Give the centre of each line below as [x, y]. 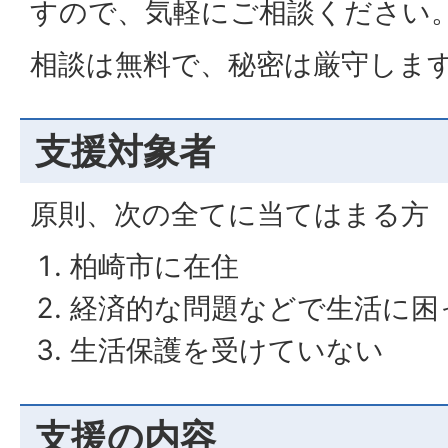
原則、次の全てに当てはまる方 [229, 213]
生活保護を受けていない [227, 349]
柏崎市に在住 [154, 265]
